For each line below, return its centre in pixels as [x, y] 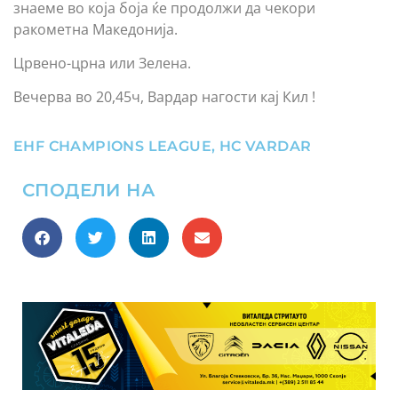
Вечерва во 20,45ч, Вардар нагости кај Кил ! [164, 97]
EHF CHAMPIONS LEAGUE [112, 146]
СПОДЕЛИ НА [89, 190]
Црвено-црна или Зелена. [102, 63]
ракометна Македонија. [96, 29]
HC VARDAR [265, 146]
